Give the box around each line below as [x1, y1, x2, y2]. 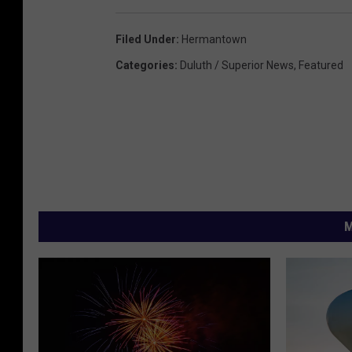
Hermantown [181, 32, 247, 46]
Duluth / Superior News [180, 58, 294, 71]
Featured [299, 58, 343, 71]
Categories [115, 58, 174, 71]
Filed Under [115, 32, 176, 46]
